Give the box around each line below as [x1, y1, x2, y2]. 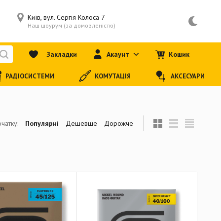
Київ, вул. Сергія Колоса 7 [27, 13, 105, 22]
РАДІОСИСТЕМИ [5, 72, 55, 80]
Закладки [46, 50, 77, 59]
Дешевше [66, 119, 97, 128]
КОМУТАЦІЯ [94, 72, 131, 80]
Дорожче [104, 119, 133, 128]
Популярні [25, 119, 59, 128]
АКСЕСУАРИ [171, 72, 205, 80]
